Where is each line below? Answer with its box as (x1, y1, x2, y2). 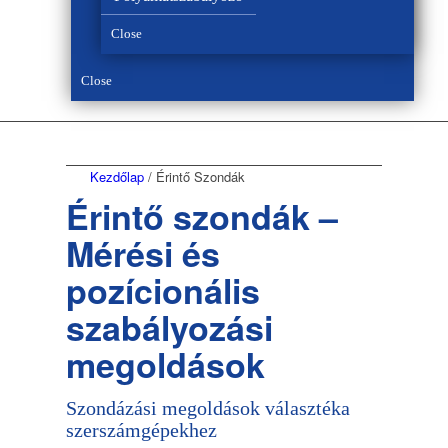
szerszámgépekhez (65, 418, 217, 441)
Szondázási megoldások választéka (65, 396, 350, 419)
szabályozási (65, 302, 273, 351)
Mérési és (65, 228, 220, 277)
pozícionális (65, 265, 260, 314)
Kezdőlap (89, 166, 144, 186)
